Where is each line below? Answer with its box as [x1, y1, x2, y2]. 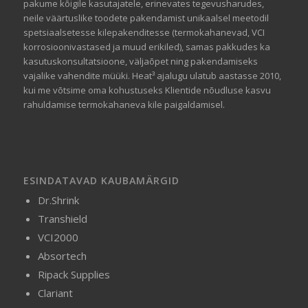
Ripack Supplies [37, 267, 110, 282]
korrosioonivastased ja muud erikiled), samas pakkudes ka [23, 41, 270, 54]
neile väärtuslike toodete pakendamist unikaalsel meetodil [23, 12, 269, 25]
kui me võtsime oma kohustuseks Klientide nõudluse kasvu [23, 84, 271, 97]
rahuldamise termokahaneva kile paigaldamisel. [23, 98, 225, 111]
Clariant [37, 286, 73, 300]
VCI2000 [37, 230, 78, 245]
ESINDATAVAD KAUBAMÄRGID [23, 174, 179, 188]
